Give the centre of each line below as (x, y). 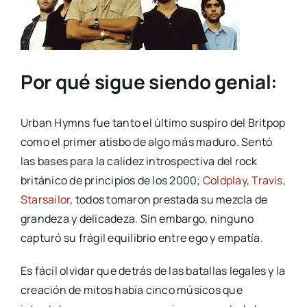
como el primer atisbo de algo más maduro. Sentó (146, 142)
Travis (267, 181)
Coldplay (223, 181)
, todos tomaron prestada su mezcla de (169, 200)
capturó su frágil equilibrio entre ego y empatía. (142, 238)
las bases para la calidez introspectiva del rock (139, 161)
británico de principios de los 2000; (110, 181)
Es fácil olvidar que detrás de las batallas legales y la (153, 271)
